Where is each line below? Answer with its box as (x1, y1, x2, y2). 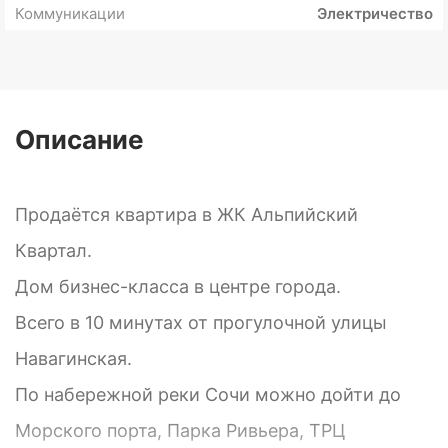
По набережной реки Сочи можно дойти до (15, 384, 401, 406)
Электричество (317, 4, 433, 24)
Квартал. (15, 240, 92, 262)
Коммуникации (15, 4, 125, 24)
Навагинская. (15, 348, 132, 370)
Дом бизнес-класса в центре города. (15, 276, 341, 298)
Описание (15, 124, 144, 156)
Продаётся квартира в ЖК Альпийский (15, 204, 358, 226)
